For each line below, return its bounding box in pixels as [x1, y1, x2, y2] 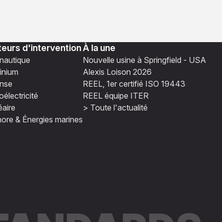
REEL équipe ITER [83, 91, 149, 101]
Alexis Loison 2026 [83, 67, 152, 77]
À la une [83, 43, 115, 54]
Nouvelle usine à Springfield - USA [83, 55, 206, 65]
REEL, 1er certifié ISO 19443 [83, 79, 185, 89]
